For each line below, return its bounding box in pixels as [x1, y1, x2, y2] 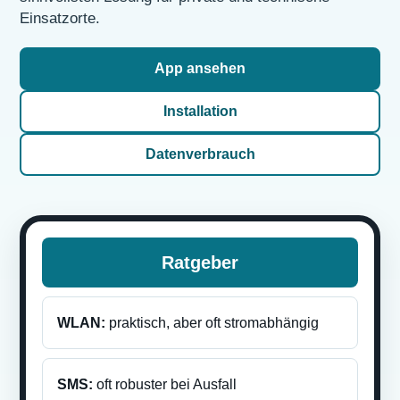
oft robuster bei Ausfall [93, 377, 237, 392]
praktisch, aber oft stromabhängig [105, 315, 319, 330]
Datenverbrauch [145, 146, 255, 162]
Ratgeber [162, 253, 238, 272]
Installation [162, 104, 237, 119]
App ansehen [154, 61, 246, 76]
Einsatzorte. [20, 10, 100, 27]
